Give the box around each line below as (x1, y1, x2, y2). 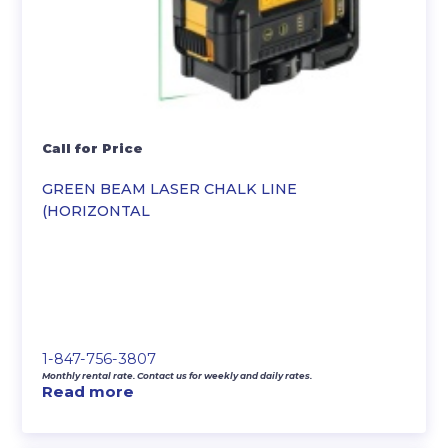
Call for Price (42, 140, 144, 156)
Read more (42, 381, 135, 401)
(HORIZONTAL (42, 201, 151, 220)
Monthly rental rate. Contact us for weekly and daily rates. (42, 369, 313, 381)
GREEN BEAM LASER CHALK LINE (42, 179, 298, 198)
